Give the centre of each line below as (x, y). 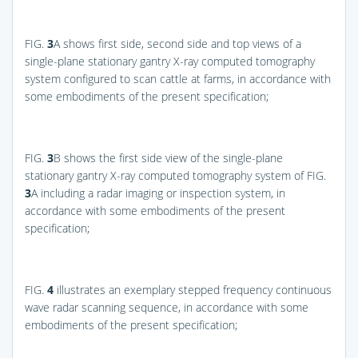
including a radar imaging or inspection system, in (161, 193)
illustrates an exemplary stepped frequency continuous (193, 289)
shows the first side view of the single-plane (172, 157)
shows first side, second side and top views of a (181, 43)
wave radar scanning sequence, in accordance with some (167, 307)
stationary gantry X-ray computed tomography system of (166, 175)
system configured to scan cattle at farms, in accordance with (178, 78)
